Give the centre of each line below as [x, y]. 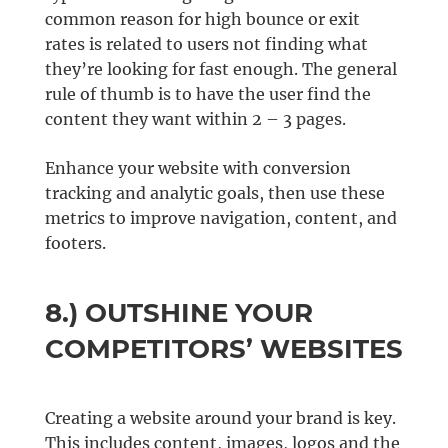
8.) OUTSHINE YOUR [178, 313]
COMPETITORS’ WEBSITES [223, 349]
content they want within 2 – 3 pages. [195, 119]
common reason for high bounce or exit [202, 19]
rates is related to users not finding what [206, 44]
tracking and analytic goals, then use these [214, 193]
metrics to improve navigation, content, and [220, 218]
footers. [75, 243]
